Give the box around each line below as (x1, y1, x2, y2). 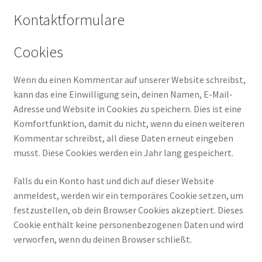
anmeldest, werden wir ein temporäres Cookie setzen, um (13, 189, 243, 201)
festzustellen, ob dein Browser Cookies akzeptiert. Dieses (13, 204, 243, 216)
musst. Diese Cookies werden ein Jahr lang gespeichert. (13, 147, 233, 159)
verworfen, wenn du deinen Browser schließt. (13, 233, 192, 245)
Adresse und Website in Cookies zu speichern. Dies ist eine (13, 103, 242, 115)
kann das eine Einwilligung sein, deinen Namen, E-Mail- (13, 88, 233, 101)
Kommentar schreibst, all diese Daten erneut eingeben (13, 132, 233, 144)
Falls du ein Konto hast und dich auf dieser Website (13, 174, 214, 187)
